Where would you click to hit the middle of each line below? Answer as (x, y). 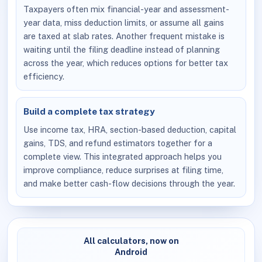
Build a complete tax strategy (89, 112)
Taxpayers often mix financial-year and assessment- (127, 9)
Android (131, 252)
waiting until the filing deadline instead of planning (122, 50)
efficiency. (44, 77)
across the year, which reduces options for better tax (126, 63)
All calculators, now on (131, 241)
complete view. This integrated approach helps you (123, 156)
